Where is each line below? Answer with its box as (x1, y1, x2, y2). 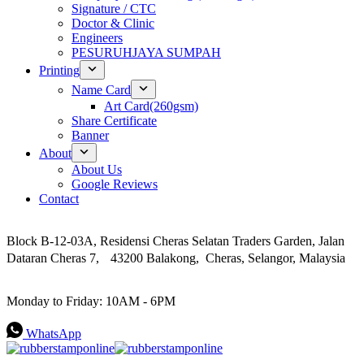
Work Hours (6, 279, 76, 293)
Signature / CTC (71, 2, 156, 15)
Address (6, 219, 52, 233)
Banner (71, 128, 109, 142)
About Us (71, 162, 122, 176)
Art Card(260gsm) (104, 99, 198, 113)
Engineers (71, 31, 123, 45)
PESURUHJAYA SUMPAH (71, 45, 221, 59)
